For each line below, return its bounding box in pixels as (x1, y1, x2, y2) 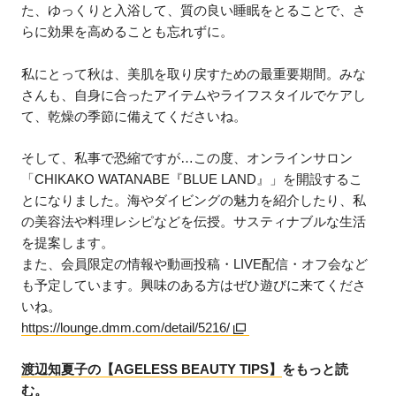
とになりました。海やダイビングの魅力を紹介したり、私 (21, 193, 367, 209)
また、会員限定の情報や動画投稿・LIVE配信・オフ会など (21, 256, 369, 272)
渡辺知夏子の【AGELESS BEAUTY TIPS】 (21, 362, 283, 377)
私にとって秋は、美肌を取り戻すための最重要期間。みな (21, 65, 367, 81)
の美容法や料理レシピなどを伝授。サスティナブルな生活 (21, 214, 367, 230)
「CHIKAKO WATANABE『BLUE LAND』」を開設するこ (21, 171, 363, 187)
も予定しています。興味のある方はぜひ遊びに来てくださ (21, 278, 367, 293)
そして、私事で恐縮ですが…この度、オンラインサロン (21, 150, 354, 166)
